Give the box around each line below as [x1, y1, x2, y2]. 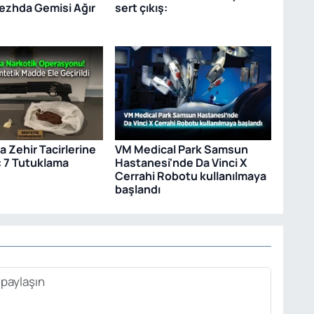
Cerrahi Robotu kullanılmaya [114, 168, 266, 184]
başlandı [114, 181, 161, 197]
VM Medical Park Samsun [114, 141, 248, 157]
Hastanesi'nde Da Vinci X [114, 154, 247, 170]
